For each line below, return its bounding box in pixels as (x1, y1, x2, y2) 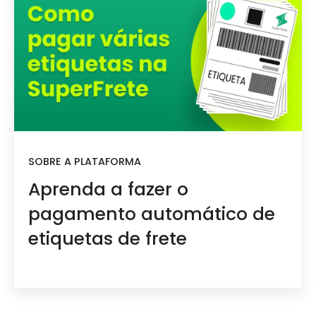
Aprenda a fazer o (28, 177, 188, 202)
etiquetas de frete (28, 226, 187, 252)
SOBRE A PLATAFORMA (28, 154, 141, 169)
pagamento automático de (28, 202, 275, 227)
